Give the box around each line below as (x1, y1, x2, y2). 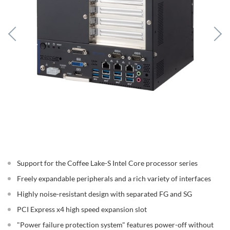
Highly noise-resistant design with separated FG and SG (17, 189, 192, 198)
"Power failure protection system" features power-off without (17, 220, 214, 229)
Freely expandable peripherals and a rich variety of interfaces (17, 174, 211, 183)
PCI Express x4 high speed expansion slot (17, 205, 147, 214)
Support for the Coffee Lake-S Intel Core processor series (17, 159, 198, 167)
